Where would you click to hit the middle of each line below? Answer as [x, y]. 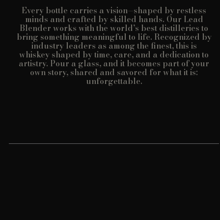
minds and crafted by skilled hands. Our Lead [114, 19]
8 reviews [113, 177]
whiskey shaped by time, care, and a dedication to [114, 54]
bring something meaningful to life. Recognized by [114, 37]
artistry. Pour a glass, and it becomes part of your [114, 63]
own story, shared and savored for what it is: [114, 72]
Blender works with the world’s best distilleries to [114, 28]
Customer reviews [49, 134]
